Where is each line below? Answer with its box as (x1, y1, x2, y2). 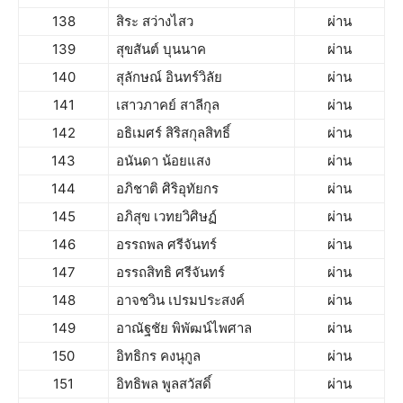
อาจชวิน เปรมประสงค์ (116, 291, 245, 309)
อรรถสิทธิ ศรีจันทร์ (116, 264, 225, 281)
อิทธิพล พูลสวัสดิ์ (116, 375, 211, 392)
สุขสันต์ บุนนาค (116, 40, 206, 58)
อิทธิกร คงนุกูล (116, 347, 201, 364)
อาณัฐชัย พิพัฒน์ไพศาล (116, 319, 252, 336)
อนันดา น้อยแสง (116, 152, 210, 169)
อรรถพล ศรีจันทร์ (116, 236, 217, 253)
